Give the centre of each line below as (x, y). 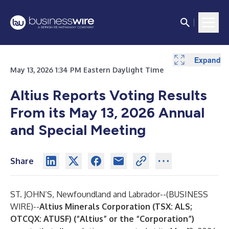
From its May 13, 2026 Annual (107, 112)
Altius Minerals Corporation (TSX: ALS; (116, 207)
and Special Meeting (78, 130)
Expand (208, 60)
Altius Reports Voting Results (109, 95)
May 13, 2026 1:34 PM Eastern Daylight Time (87, 70)
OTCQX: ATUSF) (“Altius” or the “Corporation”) (102, 219)
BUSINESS (188, 194)
